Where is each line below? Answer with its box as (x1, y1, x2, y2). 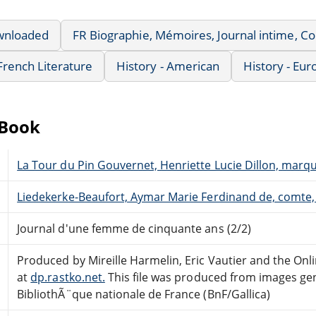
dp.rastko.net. (30, 269, 105, 285)
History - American (116, 57, 219, 74)
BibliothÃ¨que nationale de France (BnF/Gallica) (17, 286, 270, 302)
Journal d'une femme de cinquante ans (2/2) (17, 220, 251, 236)
